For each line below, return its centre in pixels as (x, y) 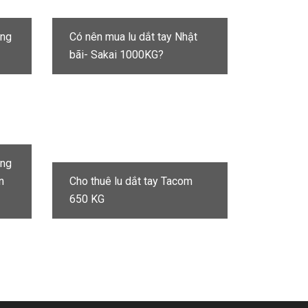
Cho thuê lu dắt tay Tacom (131, 181)
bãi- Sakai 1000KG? (117, 55)
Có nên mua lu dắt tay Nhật (133, 37)
